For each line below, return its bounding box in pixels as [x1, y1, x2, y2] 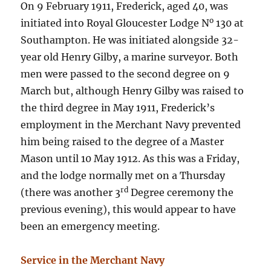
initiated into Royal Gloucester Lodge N [21, 17, 210, 30]
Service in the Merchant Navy [21, 254, 165, 267]
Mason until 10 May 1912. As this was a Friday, [21, 152, 240, 165]
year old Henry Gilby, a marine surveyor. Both [21, 51, 239, 64]
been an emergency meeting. [21, 220, 160, 233]
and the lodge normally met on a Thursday [21, 169, 226, 182]
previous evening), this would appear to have [21, 203, 237, 216]
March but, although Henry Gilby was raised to [21, 85, 244, 97]
